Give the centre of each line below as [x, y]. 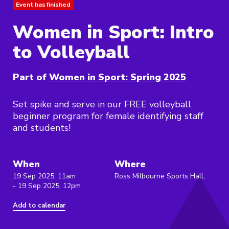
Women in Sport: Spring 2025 [118, 77]
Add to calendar [39, 206]
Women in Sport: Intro [113, 33]
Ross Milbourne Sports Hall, [160, 176]
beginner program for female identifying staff [108, 116]
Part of [30, 77]
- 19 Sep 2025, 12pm [47, 186]
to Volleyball [71, 53]
